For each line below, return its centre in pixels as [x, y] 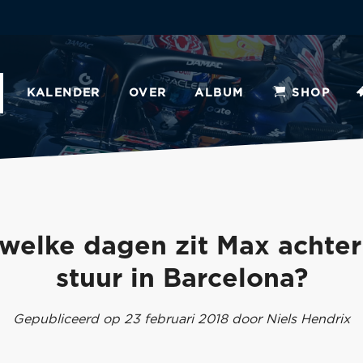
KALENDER [63, 93]
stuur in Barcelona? [181, 279]
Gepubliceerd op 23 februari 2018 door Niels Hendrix [181, 319]
